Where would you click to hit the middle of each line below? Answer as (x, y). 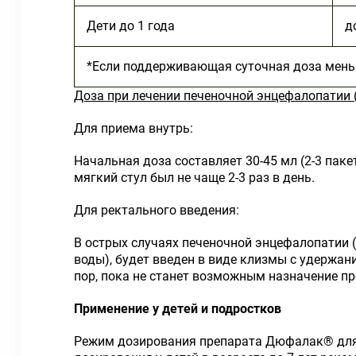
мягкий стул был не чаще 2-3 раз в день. (194, 178)
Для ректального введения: (157, 210)
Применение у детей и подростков (178, 309)
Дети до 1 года (131, 26)
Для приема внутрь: (133, 128)
